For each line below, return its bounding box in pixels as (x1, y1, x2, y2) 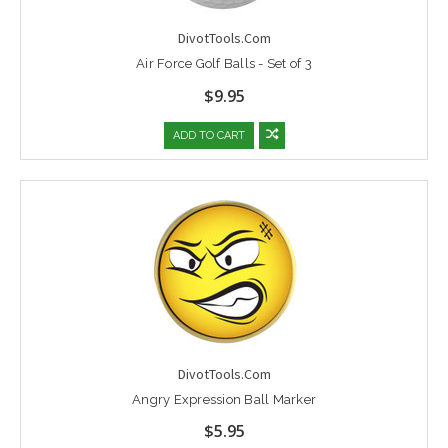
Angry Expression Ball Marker (132, 391, 316, 407)
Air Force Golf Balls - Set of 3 (136, 55, 312, 71)
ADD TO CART (172, 128, 245, 142)
